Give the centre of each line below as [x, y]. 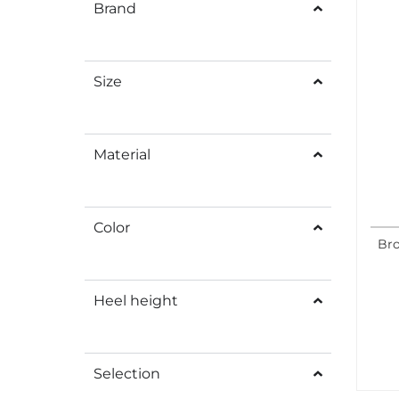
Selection [127, 373]
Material [122, 154]
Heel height [136, 300]
